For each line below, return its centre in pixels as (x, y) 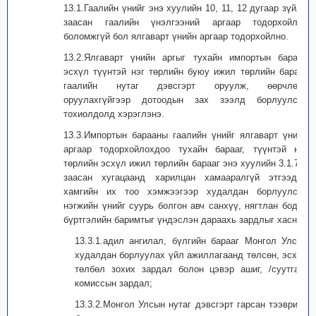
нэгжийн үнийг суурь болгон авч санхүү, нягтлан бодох (186, 206)
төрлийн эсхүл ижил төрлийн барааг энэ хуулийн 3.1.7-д (186, 163)
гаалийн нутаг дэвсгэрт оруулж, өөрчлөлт (186, 86)
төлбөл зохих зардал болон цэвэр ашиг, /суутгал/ (191, 269)
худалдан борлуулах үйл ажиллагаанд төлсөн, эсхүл (191, 255)
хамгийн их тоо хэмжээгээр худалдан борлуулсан (186, 192)
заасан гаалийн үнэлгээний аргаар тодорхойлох (186, 22)
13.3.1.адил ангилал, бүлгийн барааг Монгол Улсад (191, 241)
